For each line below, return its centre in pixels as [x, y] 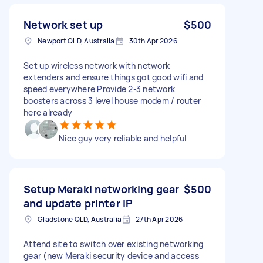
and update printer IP [78, 203]
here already [48, 112]
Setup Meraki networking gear [102, 189]
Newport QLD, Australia [76, 41]
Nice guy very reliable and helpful [123, 138]
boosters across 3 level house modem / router [112, 100]
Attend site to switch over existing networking [114, 244]
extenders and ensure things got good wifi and [114, 77]
